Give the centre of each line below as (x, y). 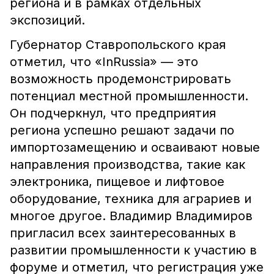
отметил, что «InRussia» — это (104, 62)
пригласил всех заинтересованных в (123, 233)
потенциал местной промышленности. (129, 96)
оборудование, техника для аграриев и (131, 199)
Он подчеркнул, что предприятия (113, 113)
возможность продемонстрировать (120, 79)
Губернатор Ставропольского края (118, 45)
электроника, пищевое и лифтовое (117, 182)
